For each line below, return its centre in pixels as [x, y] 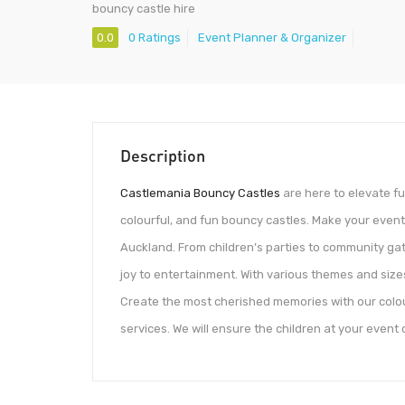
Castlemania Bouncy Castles [200, 193]
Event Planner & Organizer [272, 38]
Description [163, 156]
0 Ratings [155, 38]
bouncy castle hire [144, 9]
